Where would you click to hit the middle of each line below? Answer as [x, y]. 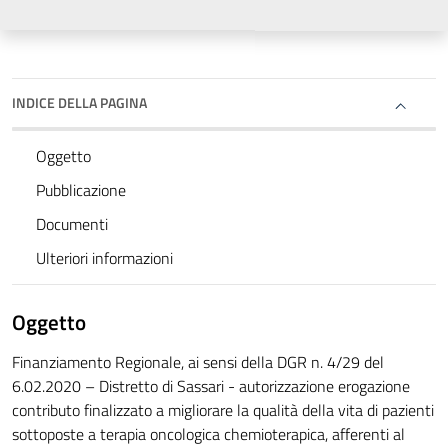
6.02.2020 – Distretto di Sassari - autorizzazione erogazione [211, 386]
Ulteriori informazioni [104, 258]
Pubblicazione [81, 190]
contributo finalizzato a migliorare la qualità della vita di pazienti [223, 410]
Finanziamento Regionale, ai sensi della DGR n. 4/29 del [198, 362]
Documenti [72, 224]
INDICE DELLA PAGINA [79, 103]
